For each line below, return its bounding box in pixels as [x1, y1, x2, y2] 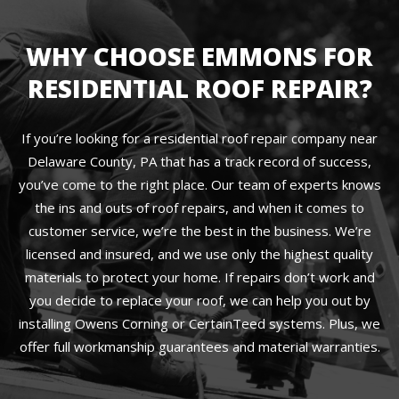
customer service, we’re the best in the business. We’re [28, 222, 371, 240]
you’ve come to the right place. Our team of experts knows [18, 175, 381, 193]
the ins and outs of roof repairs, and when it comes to [35, 199, 364, 216]
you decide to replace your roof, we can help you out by [28, 291, 370, 309]
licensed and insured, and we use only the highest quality [26, 245, 373, 263]
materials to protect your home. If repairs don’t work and [24, 268, 375, 286]
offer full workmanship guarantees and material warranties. [19, 338, 380, 355]
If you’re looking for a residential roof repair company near [21, 129, 378, 147]
